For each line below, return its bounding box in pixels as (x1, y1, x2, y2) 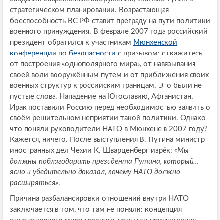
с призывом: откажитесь (115, 50, 202, 57)
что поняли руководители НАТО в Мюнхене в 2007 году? (9, 125, 208, 133)
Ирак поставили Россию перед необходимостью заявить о (9, 104, 210, 111)
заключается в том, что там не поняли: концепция (9, 206, 182, 214)
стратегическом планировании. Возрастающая (9, 6, 169, 14)
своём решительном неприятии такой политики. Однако (9, 114, 206, 122)
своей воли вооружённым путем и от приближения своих (9, 71, 209, 79)
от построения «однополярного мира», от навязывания (9, 60, 195, 68)
